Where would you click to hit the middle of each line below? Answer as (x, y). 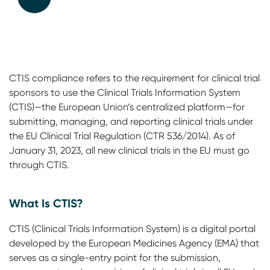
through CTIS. (39, 165)
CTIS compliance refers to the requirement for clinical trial (134, 78)
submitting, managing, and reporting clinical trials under (131, 121)
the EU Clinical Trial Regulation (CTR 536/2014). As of (122, 136)
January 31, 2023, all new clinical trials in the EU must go (129, 150)
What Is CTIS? (46, 203)
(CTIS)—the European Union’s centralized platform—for (127, 107)
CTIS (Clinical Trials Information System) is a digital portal (132, 229)
